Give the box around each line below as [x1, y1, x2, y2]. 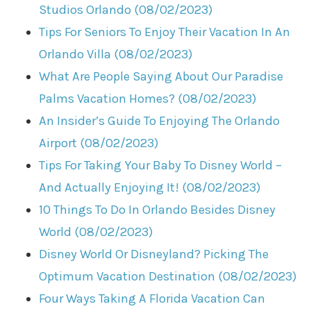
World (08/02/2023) [39, 224, 153, 240]
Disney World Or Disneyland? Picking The [39, 246, 269, 262]
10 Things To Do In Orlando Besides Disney [39, 202, 276, 218]
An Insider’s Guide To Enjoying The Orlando [39, 113, 280, 129]
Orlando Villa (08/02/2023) [39, 47, 193, 62]
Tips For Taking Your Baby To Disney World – [39, 158, 283, 174]
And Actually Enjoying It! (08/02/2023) [39, 180, 261, 196]
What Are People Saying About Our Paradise [39, 69, 284, 85]
